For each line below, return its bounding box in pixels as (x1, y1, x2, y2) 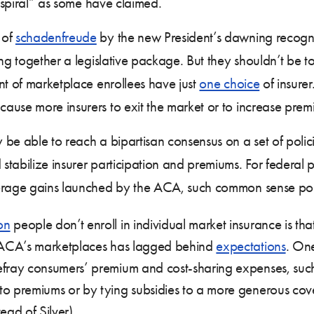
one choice (199, 74, 260, 92)
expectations (216, 237, 286, 254)
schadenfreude (15, 28, 97, 46)
